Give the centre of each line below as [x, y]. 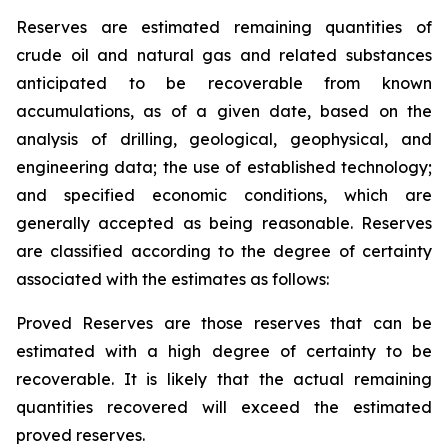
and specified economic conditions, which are [224, 195]
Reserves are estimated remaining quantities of [224, 27]
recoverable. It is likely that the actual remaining [224, 379]
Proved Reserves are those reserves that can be [224, 323]
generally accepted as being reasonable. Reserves [224, 223]
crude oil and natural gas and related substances [224, 55]
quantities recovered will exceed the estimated [224, 407]
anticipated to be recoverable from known [224, 83]
